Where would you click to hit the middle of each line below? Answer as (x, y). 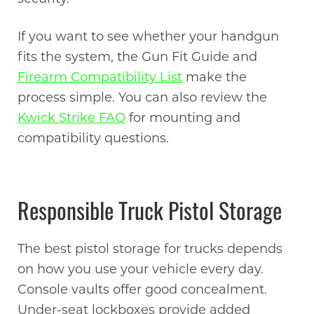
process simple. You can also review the (143, 99)
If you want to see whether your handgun (149, 38)
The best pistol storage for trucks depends (150, 250)
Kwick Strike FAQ (72, 119)
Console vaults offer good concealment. (143, 290)
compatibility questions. (94, 139)
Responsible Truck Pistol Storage (150, 214)
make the (215, 78)
